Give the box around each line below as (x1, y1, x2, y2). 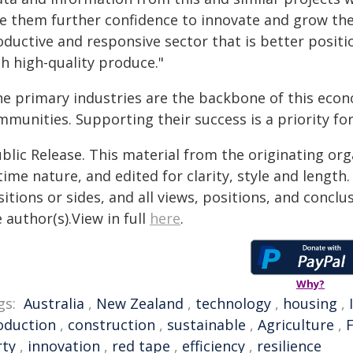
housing (283, 294, 337, 313)
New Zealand (96, 294, 184, 313)
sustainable (167, 315, 246, 334)
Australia (24, 294, 84, 313)
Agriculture (258, 315, 334, 334)
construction (68, 315, 155, 334)
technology (195, 294, 271, 313)
